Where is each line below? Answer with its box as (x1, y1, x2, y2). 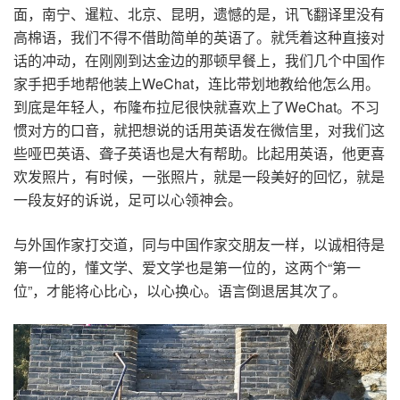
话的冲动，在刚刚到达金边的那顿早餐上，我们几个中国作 (13, 49, 385, 71)
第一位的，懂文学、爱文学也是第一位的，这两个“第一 (13, 256, 361, 278)
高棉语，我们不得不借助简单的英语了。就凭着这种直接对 (13, 26, 385, 47)
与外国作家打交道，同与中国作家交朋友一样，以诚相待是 (13, 233, 385, 254)
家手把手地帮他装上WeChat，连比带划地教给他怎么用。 (13, 72, 379, 94)
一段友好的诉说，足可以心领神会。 (13, 188, 242, 210)
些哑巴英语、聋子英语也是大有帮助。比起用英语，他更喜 (13, 142, 385, 163)
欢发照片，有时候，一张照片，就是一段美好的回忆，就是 (13, 165, 385, 187)
